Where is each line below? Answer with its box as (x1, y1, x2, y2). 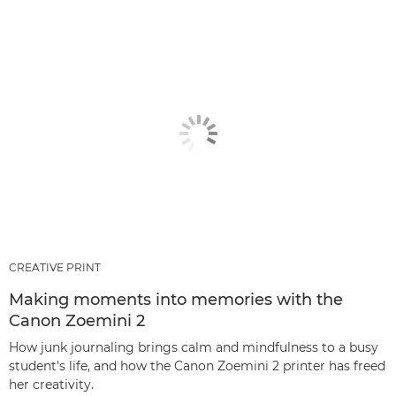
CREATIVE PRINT (9, 261, 101, 274)
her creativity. (9, 377, 94, 392)
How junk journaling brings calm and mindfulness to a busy (9, 339, 378, 355)
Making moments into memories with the (9, 290, 343, 309)
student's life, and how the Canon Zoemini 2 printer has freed (9, 358, 385, 374)
